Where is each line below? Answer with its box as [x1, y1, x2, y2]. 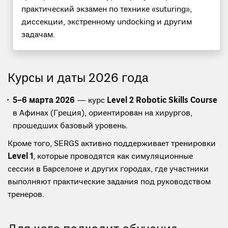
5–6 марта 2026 [13, 96, 75, 106]
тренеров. [8, 190, 44, 201]
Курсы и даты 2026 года [8, 71, 149, 87]
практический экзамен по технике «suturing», [21, 5, 192, 15]
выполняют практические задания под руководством [8, 177, 211, 188]
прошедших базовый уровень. [13, 121, 128, 132]
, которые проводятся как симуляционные [33, 152, 193, 162]
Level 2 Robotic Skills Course [107, 96, 217, 106]
